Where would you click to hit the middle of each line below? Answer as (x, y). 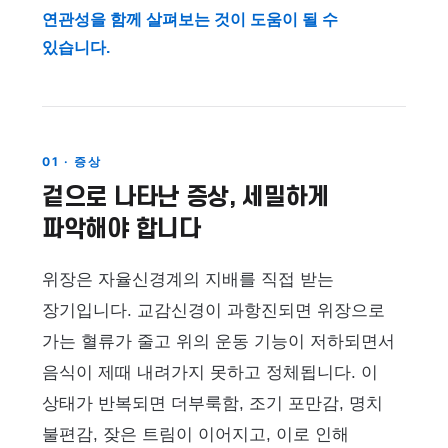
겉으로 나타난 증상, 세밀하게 (186, 197)
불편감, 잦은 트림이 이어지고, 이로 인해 (195, 434)
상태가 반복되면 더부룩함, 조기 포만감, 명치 (212, 403)
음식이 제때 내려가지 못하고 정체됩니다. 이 (210, 372)
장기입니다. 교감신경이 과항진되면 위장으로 (213, 310)
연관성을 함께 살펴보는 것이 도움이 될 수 (190, 19)
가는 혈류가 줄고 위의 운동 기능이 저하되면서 (218, 341)
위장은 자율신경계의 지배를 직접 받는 (188, 279)
